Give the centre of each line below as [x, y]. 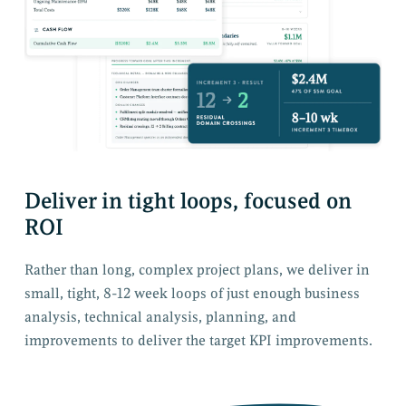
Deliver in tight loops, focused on [188, 201]
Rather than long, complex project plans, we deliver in [197, 270]
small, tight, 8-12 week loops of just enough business [192, 294]
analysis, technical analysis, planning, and [160, 317]
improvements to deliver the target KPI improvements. [198, 341]
